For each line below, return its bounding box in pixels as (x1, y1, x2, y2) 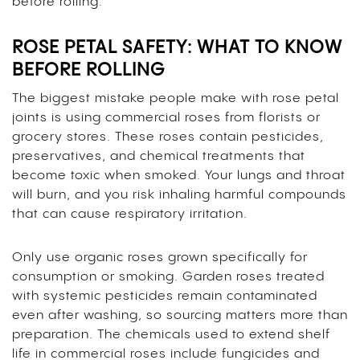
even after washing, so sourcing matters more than (12, 308, 348, 322)
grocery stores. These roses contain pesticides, (12, 129, 324, 144)
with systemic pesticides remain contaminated (12, 288, 317, 303)
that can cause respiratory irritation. (12, 207, 247, 221)
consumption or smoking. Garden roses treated (12, 269, 325, 284)
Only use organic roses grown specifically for (12, 250, 308, 264)
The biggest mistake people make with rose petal (12, 91, 339, 105)
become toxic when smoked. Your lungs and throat (12, 168, 346, 182)
